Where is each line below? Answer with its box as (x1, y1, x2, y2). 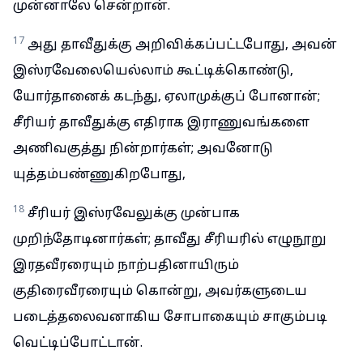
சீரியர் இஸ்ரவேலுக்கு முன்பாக (28, 206, 240, 222)
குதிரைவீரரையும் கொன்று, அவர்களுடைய (13, 284, 307, 300)
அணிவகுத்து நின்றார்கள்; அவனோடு (13, 141, 273, 157)
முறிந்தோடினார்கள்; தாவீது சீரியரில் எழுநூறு (13, 232, 327, 248)
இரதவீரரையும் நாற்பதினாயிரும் (13, 258, 239, 274)
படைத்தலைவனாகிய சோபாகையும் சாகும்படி (13, 310, 327, 326)
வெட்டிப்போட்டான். (13, 335, 143, 352)
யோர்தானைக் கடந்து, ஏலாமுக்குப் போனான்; (13, 89, 320, 105)
